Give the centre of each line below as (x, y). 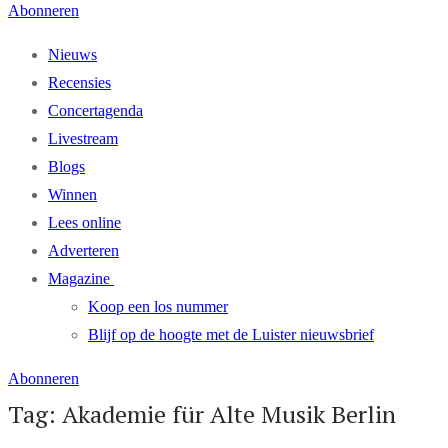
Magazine (79, 278)
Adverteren (83, 250)
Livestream (83, 138)
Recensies (79, 82)
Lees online (84, 222)
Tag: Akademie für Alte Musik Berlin (202, 414)
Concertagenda (95, 110)
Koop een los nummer (158, 306)
